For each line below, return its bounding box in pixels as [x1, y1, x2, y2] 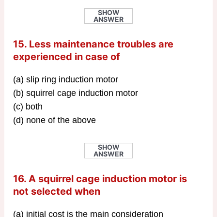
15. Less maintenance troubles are [13, 38, 173, 50]
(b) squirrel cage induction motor [13, 88, 138, 98]
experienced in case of [13, 50, 120, 62]
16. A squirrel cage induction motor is [13, 173, 187, 185]
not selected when [13, 186, 100, 198]
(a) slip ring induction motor [13, 74, 118, 84]
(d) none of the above [13, 115, 96, 125]
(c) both [13, 101, 43, 111]
